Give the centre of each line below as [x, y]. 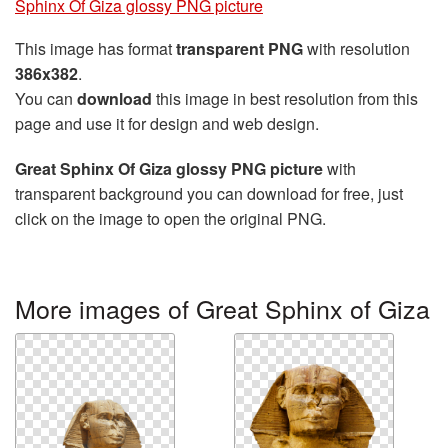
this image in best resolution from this [285, 99]
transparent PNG [239, 49]
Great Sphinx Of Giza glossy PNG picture [169, 169]
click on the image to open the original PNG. [170, 219]
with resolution [356, 49]
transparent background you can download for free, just [209, 194]
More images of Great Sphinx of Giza [222, 308]
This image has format [95, 49]
